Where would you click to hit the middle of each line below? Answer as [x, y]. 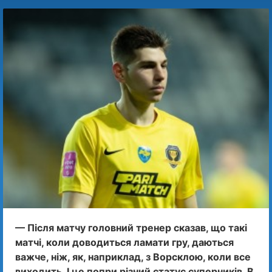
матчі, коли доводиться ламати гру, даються [124, 242]
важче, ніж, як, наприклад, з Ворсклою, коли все [133, 257]
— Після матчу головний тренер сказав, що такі [131, 227]
